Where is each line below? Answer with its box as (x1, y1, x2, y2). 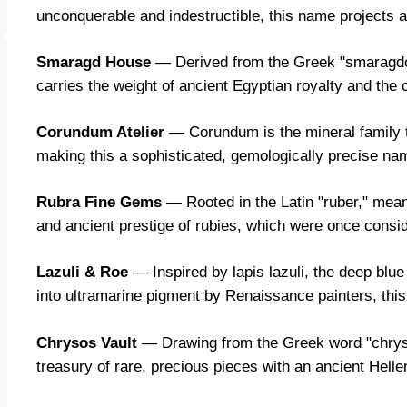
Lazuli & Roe (36, 263, 128, 282)
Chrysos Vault (36, 333, 137, 352)
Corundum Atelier (36, 124, 164, 142)
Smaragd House (36, 53, 151, 71)
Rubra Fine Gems (36, 194, 162, 212)
